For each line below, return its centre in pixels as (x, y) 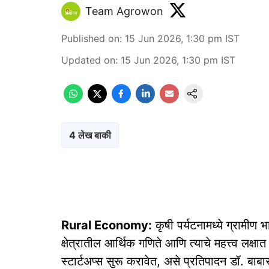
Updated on (88, 60)
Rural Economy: (107, 225)
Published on (90, 38)
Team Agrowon (124, 11)
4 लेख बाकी (90, 135)
